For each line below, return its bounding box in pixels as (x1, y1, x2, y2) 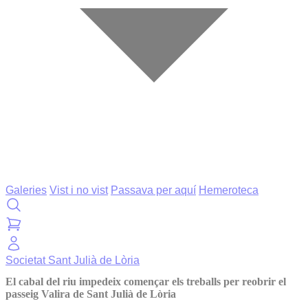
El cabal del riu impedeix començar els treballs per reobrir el (5, 276, 286, 288)
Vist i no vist (49, 184, 108, 196)
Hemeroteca (199, 184, 258, 196)
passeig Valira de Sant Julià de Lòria (5, 288, 176, 300)
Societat (5, 254, 48, 266)
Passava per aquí (111, 184, 196, 196)
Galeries (5, 184, 47, 196)
